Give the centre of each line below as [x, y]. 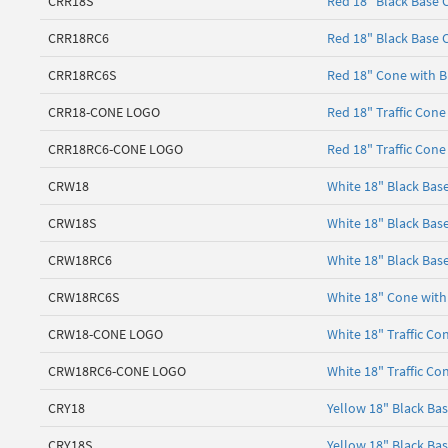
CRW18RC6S [83, 297]
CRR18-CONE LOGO [104, 112]
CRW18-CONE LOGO [105, 334]
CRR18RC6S [82, 75]
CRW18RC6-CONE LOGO [117, 371]
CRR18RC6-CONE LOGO [115, 149]
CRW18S [72, 223]
